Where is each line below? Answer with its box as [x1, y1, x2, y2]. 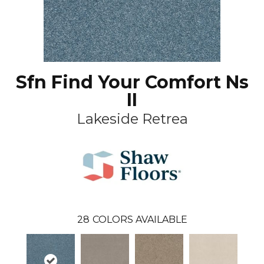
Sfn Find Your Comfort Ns [15, 71, 249, 93]
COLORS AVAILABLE [92, 213, 187, 225]
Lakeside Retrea [76, 110, 188, 127]
